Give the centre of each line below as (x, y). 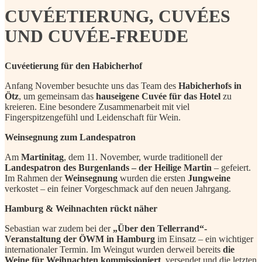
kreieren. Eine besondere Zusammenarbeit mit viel (97, 106)
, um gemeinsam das (57, 96)
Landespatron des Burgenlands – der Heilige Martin (108, 167)
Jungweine (209, 178)
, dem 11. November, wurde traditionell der (143, 157)
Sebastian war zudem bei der (59, 228)
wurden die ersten (153, 178)
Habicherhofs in (210, 85)
